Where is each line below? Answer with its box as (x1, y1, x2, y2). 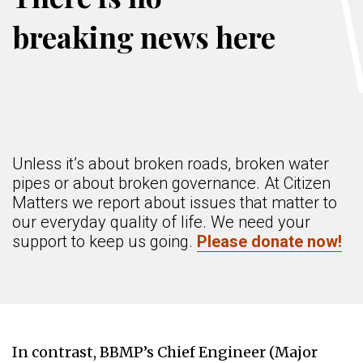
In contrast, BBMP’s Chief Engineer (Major (12, 343, 318, 361)
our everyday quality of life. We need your (12, 212, 310, 232)
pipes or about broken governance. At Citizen (12, 173, 331, 193)
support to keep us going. (12, 232, 197, 251)
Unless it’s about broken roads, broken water (12, 154, 329, 173)
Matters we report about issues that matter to (12, 193, 337, 212)
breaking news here (12, 17, 275, 56)
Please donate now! (197, 232, 342, 251)
